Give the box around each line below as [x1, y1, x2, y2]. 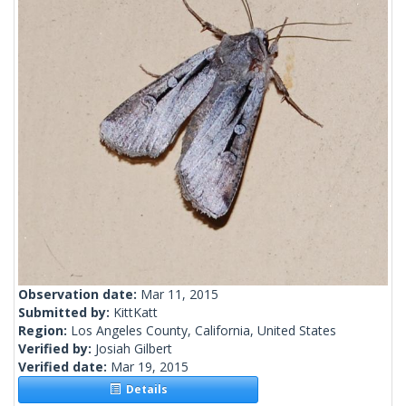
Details [120, 382, 168, 398]
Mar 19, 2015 [111, 358, 188, 376]
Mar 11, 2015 [140, 285, 218, 304]
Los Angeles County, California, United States [71, 322, 336, 340]
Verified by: [18, 340, 95, 358]
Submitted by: [18, 304, 113, 322]
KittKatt [113, 304, 158, 322]
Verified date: [18, 358, 111, 376]
